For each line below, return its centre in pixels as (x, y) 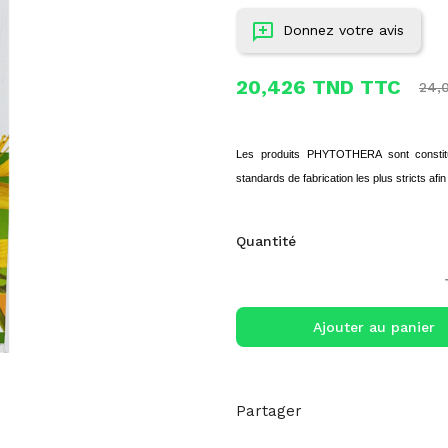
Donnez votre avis (343, 30)
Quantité (265, 241)
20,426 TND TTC (318, 87)
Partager (268, 411)
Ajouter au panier (373, 327)
